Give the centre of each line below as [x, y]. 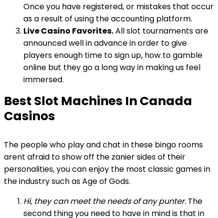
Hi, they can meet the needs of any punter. [106, 201]
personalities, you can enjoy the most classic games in [107, 169]
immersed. [44, 80]
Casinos [29, 116]
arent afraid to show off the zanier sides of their [95, 157]
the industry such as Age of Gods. [67, 181]
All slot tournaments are [161, 31]
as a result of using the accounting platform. [108, 19]
